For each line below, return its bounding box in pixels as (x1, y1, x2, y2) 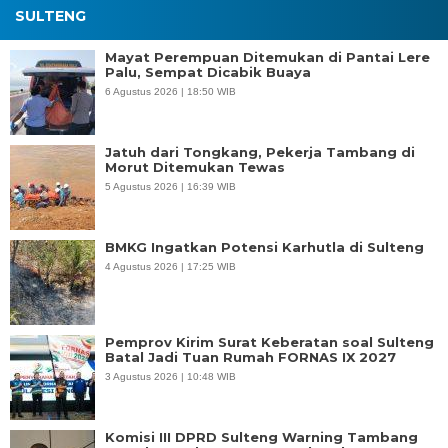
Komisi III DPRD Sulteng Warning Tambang (105, 429, 418, 445)
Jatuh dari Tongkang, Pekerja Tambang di (105, 144, 415, 160)
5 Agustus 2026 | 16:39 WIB (105, 181, 236, 192)
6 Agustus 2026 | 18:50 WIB (105, 86, 236, 97)
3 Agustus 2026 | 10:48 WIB (105, 371, 236, 382)
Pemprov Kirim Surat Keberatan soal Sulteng (105, 334, 434, 350)
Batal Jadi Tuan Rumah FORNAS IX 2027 (105, 349, 396, 365)
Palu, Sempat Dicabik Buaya (105, 64, 311, 80)
